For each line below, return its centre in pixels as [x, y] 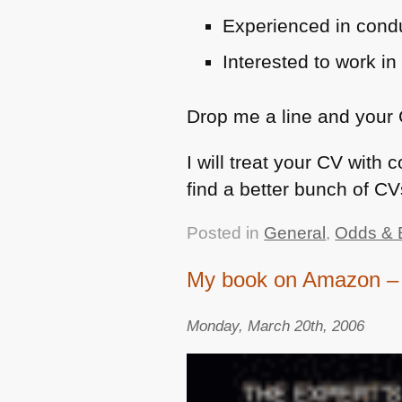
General [295, 233]
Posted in [226, 233]
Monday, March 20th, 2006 [276, 325]
